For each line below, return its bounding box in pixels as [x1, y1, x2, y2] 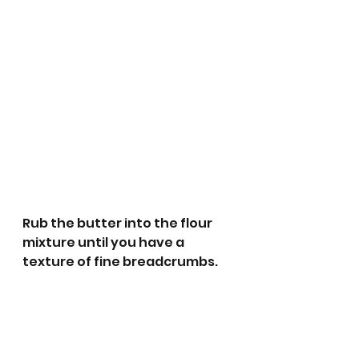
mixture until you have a [22, 233, 187, 252]
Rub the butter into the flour [22, 214, 215, 232]
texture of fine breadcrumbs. [22, 252, 218, 271]
